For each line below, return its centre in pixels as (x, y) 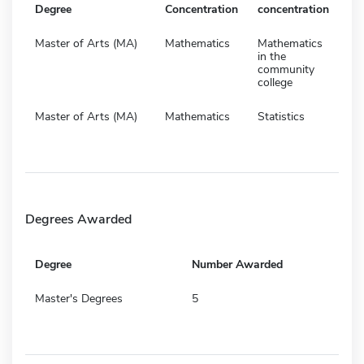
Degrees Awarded (78, 219)
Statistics (281, 116)
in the (272, 56)
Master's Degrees (79, 298)
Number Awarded (237, 264)
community (286, 69)
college (275, 82)
